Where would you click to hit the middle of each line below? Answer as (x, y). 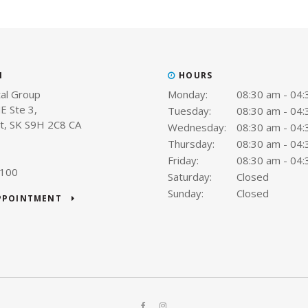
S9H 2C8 (45, 124)
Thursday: (191, 143)
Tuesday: (189, 110)
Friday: (183, 160)
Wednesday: (197, 127)
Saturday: (190, 176)
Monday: (188, 94)
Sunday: (186, 193)
